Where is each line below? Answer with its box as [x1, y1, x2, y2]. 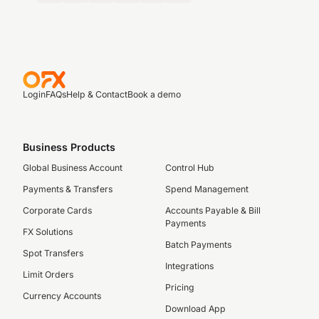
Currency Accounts [23, 291, 101, 301]
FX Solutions [23, 226, 73, 237]
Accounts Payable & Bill [165, 205, 261, 216]
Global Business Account [23, 162, 122, 173]
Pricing [165, 282, 194, 293]
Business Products [23, 141, 115, 153]
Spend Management [165, 184, 249, 194]
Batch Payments [165, 239, 231, 250]
